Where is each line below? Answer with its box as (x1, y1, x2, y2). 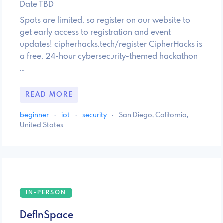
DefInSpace (20, 210, 73, 221)
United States (20, 121, 63, 129)
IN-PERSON (26, 189, 66, 196)
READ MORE (25, 91, 73, 98)
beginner (20, 111, 50, 119)
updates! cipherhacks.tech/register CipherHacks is (20, 40, 202, 49)
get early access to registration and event (20, 28, 171, 37)
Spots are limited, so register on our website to (20, 16, 190, 25)
